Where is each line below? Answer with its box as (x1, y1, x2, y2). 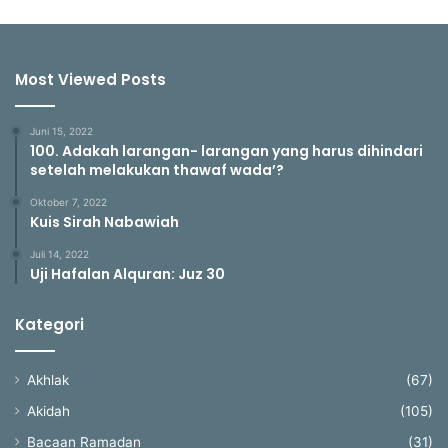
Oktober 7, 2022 (30, 196, 107, 209)
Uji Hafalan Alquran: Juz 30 (30, 264, 225, 285)
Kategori (15, 314, 84, 336)
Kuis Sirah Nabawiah (30, 212, 179, 233)
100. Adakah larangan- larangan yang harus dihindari (30, 141, 423, 162)
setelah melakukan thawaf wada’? (30, 160, 290, 181)
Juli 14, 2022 (30, 248, 89, 261)
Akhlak (27, 372, 69, 389)
